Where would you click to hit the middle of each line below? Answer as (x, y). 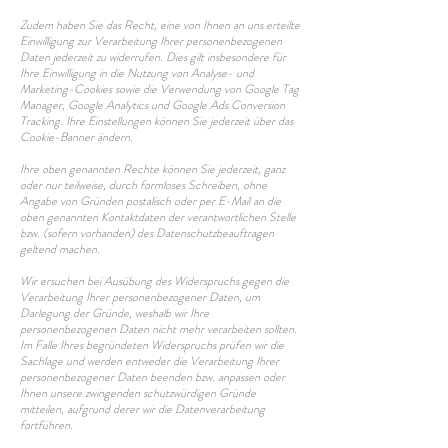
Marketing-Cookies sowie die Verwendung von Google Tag (159, 89)
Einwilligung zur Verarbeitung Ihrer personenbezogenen (151, 41)
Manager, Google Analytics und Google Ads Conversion (152, 105)
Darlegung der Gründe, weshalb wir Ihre (114, 313)
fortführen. (46, 425)
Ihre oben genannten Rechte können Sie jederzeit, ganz (152, 169)
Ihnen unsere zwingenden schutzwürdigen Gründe (138, 393)
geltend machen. (60, 249)
